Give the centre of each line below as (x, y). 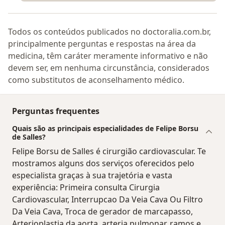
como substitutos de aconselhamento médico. (96, 80)
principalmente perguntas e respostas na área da (102, 43)
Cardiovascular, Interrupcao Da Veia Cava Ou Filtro (107, 199)
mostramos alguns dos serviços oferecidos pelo (103, 163)
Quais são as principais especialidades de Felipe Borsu (105, 128)
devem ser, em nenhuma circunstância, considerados (109, 68)
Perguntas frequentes (56, 111)
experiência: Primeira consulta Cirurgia (86, 187)
